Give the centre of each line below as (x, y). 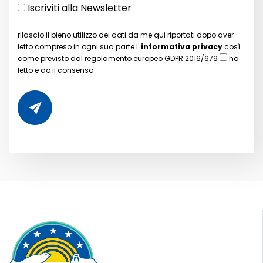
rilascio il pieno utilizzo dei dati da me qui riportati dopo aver (126, 35)
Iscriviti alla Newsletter (78, 8)
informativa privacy (182, 47)
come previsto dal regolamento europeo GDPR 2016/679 (119, 59)
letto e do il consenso (55, 70)
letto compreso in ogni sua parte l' (79, 47)
